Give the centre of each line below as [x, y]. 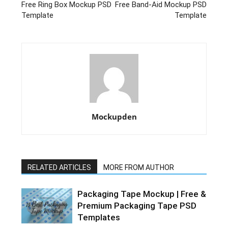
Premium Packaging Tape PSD [137, 206]
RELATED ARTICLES [60, 168]
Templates [99, 218]
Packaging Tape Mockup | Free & [142, 194]
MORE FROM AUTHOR [139, 168]
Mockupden [114, 117]
